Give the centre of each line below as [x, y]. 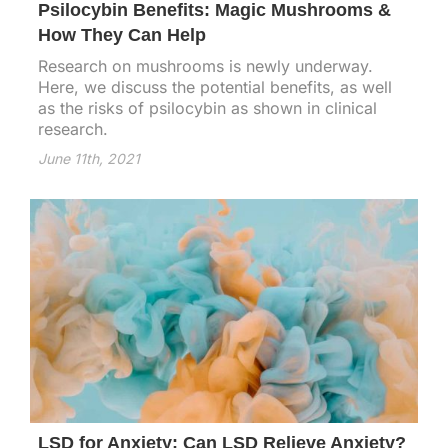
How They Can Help [122, 35]
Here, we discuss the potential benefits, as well [215, 87]
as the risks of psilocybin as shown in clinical [207, 108]
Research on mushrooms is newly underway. [205, 66]
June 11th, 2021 [89, 159]
